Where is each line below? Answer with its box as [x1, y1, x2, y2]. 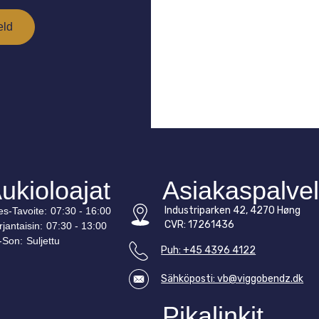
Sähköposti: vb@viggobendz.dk [161, 272, 304, 285]
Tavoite [12, 204, 45, 216]
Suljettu [26, 234, 61, 246]
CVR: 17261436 [164, 218, 235, 231]
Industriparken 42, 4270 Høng [164, 204, 301, 216]
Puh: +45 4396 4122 [161, 244, 256, 256]
